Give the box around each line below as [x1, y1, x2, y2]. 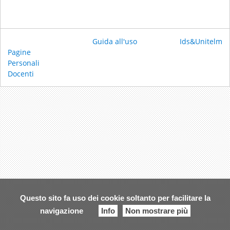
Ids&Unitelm [179, 36, 222, 46]
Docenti [8, 69, 34, 79]
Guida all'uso [92, 36, 138, 46]
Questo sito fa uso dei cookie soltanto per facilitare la [20, 194, 210, 202]
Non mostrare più [125, 206, 188, 215]
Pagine [8, 47, 31, 57]
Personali [8, 58, 40, 68]
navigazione [40, 206, 83, 215]
